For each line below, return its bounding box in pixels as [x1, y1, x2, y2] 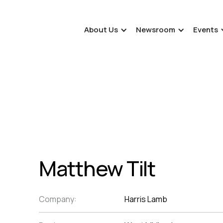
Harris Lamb [124, 194, 168, 205]
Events [193, 24, 218, 35]
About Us [84, 24, 118, 35]
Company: [39, 194, 77, 205]
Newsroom [136, 24, 175, 35]
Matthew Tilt [39, 154, 155, 183]
